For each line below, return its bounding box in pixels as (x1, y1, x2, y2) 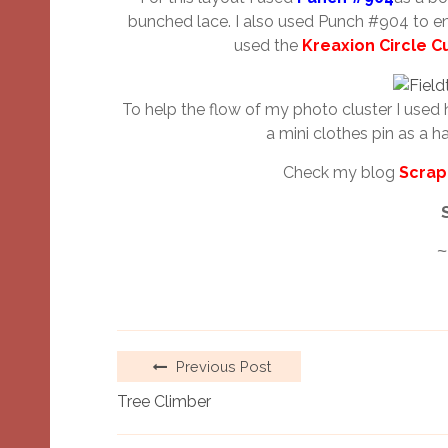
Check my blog (282, 163, 399, 183)
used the (234, 36, 302, 56)
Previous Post (172, 358, 271, 376)
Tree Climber (117, 392, 211, 412)
